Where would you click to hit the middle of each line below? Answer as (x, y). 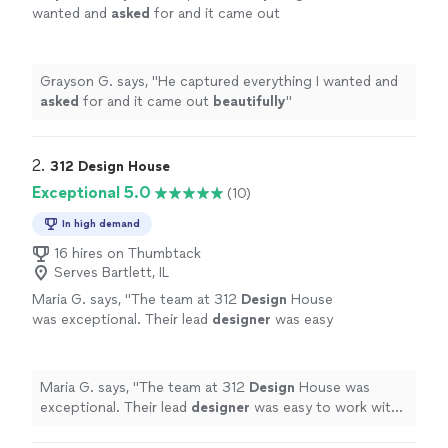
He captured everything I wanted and (278, 82)
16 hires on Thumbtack (127, 254)
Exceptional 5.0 (91, 193)
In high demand (101, 224)
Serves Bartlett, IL (111, 273)
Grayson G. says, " (99, 82)
